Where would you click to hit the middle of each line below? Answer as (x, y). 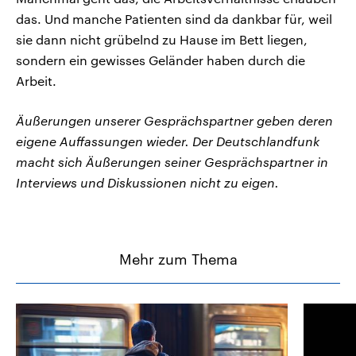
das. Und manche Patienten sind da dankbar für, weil (174, 19)
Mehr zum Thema (178, 259)
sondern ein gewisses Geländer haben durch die (161, 60)
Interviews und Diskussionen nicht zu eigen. (147, 183)
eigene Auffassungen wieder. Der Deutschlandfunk (168, 141)
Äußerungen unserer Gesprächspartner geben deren (174, 121)
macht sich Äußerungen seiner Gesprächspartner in (172, 162)
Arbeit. (36, 81)
